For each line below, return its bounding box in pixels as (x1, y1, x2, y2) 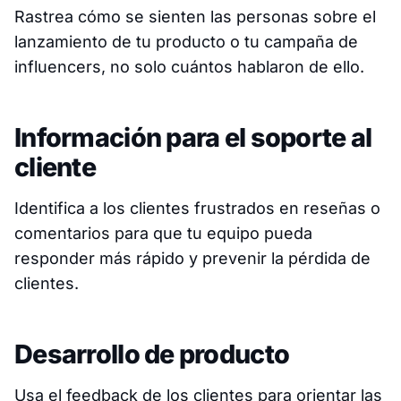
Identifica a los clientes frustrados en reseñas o (14, 198, 380, 218)
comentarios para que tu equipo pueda (14, 223, 312, 243)
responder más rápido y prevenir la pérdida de (14, 248, 371, 268)
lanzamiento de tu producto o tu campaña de (14, 31, 358, 51)
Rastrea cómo (14, 6, 125, 26)
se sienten (125, 6, 206, 26)
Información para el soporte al (14, 121, 372, 153)
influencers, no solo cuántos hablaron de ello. (14, 56, 364, 76)
